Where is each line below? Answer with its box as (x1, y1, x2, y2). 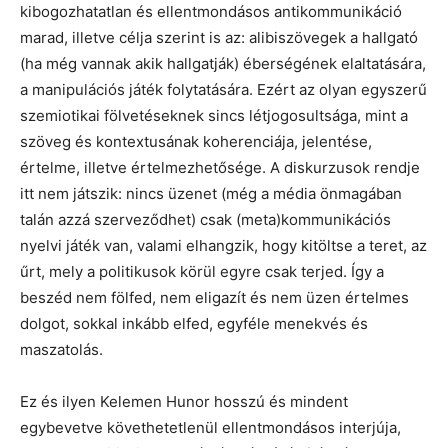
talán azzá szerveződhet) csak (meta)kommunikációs (20, 210, 391, 229)
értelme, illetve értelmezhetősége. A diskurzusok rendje (20, 158, 420, 177)
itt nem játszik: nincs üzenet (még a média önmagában (20, 184, 402, 203)
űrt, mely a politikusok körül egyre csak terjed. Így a (20, 262, 384, 281)
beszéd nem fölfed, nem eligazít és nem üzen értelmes (20, 288, 409, 307)
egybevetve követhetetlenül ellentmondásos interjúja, (20, 418, 401, 437)
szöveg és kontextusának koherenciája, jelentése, (20, 132, 372, 151)
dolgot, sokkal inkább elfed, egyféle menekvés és (20, 314, 368, 333)
